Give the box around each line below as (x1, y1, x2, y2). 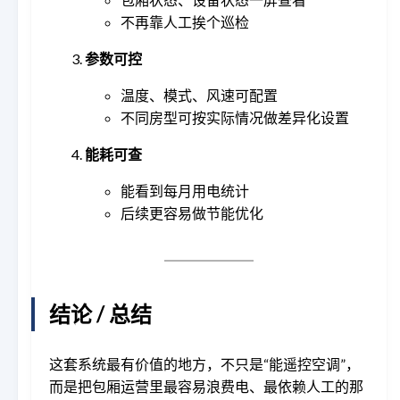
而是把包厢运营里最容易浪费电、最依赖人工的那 (49, 377, 363, 395)
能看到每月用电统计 (121, 181, 249, 199)
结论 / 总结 (49, 300, 152, 327)
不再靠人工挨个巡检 (121, 12, 249, 30)
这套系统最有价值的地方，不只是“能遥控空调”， (49, 354, 360, 372)
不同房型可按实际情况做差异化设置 (121, 108, 349, 126)
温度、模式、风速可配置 (121, 86, 278, 104)
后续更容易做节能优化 (121, 204, 263, 221)
